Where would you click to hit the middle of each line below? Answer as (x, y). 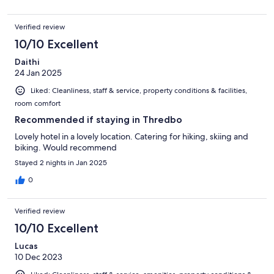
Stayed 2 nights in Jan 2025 (61, 162)
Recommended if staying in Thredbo (98, 119)
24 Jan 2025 (38, 72)
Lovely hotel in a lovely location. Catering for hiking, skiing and (131, 136)
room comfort (38, 103)
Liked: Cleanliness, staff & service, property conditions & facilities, (139, 90)
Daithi (27, 61)
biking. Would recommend (66, 147)
